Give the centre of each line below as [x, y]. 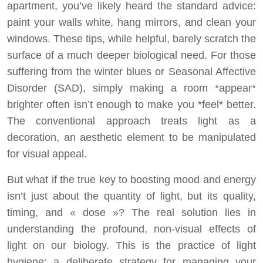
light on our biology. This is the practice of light [131, 245]
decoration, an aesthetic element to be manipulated [131, 137]
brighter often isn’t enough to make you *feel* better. [131, 104]
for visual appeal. [47, 154]
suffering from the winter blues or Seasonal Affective [131, 72]
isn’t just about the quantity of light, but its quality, [131, 196]
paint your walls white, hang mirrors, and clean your [131, 22]
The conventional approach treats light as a [131, 121]
